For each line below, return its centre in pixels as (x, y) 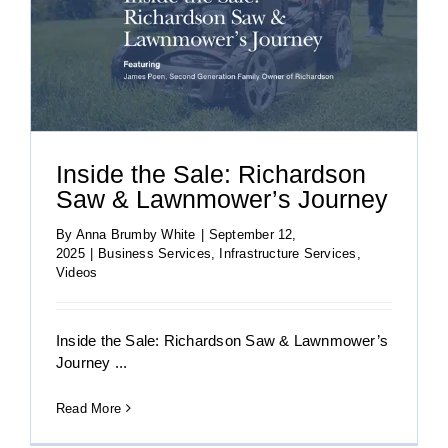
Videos (77, 272)
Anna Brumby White (135, 234)
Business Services (154, 253)
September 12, (252, 234)
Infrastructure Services (288, 253)
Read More (89, 408)
